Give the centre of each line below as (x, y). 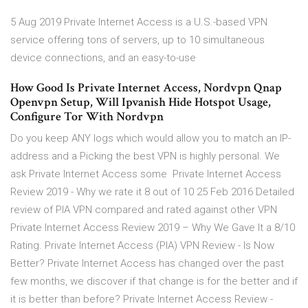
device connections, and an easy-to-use (104, 58)
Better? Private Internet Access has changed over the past (147, 264)
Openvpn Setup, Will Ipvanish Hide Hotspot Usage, (141, 102)
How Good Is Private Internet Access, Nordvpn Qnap (146, 88)
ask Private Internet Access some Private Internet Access (146, 174)
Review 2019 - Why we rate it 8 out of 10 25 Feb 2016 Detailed (152, 192)
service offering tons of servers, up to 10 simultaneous (137, 40)
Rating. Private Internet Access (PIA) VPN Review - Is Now (142, 246)
